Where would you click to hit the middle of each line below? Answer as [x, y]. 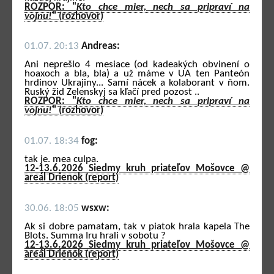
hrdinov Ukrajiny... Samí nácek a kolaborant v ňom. [137, 83]
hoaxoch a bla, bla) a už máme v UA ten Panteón [137, 74]
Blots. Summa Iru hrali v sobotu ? [95, 235]
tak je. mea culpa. [61, 159]
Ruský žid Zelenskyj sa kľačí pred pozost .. [112, 92]
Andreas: [101, 46]
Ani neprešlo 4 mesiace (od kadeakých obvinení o [137, 65]
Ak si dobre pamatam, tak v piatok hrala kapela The [137, 226]
